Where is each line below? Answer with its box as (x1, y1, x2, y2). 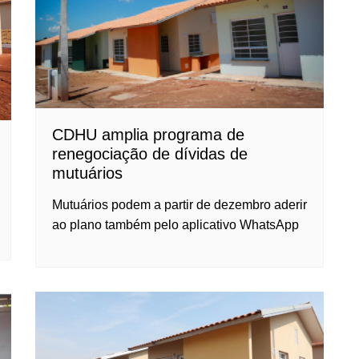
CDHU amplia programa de (52, 125, 244, 143)
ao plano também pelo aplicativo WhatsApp (52, 217, 299, 232)
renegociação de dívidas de (52, 144, 248, 163)
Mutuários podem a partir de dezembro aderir (52, 197, 307, 212)
